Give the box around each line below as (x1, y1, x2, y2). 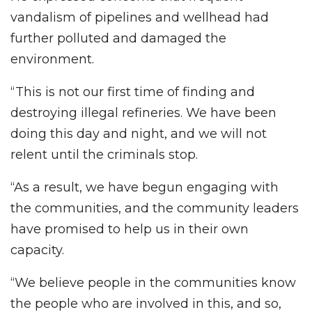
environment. (10, 51, 94, 67)
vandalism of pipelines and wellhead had (10, 9, 269, 25)
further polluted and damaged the (10, 30, 226, 46)
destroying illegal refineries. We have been (10, 104, 276, 120)
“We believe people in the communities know (10, 274, 296, 290)
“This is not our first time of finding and (10, 84, 255, 100)
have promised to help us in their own (10, 221, 249, 237)
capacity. (10, 242, 64, 258)
